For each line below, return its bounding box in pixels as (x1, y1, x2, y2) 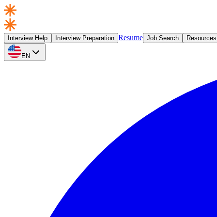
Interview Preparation (55, 34, 114, 42)
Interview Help (8, 34, 47, 42)
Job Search (147, 34, 179, 42)
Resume (118, 33, 143, 42)
